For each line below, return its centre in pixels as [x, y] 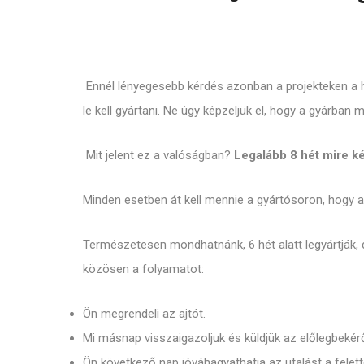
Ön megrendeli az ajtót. [144, 313]
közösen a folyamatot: [143, 269]
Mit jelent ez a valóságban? [158, 155]
